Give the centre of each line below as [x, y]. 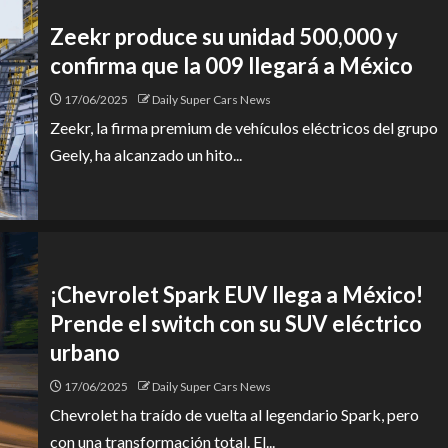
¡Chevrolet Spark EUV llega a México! [236, 294]
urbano [85, 352]
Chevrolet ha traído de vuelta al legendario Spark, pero [234, 414]
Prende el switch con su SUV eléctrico [236, 323]
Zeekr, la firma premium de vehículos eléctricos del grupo [244, 127]
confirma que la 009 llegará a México [231, 65]
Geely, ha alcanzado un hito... [146, 154]
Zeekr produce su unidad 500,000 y [224, 36]
